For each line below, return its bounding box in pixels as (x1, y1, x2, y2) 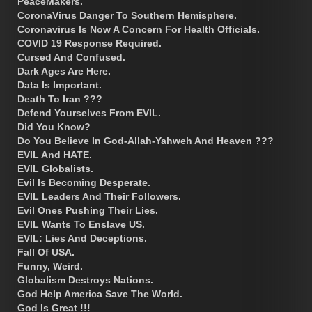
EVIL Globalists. (17, 162, 93, 174)
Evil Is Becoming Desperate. (17, 176, 150, 188)
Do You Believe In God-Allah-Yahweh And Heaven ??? (17, 134, 274, 146)
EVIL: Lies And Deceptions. (17, 232, 147, 244)
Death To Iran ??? (17, 93, 102, 104)
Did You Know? (17, 120, 91, 132)
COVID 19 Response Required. (17, 37, 162, 49)
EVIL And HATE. (17, 148, 92, 160)
